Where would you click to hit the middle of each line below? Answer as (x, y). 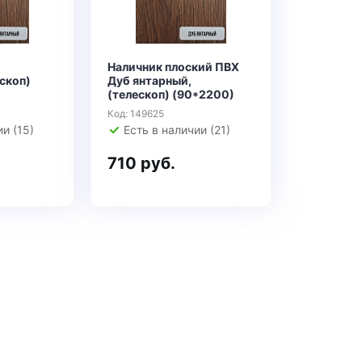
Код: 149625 (136, 114)
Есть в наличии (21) (177, 130)
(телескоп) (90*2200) (171, 94)
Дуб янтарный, (149, 80)
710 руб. (141, 163)
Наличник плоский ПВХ (173, 67)
